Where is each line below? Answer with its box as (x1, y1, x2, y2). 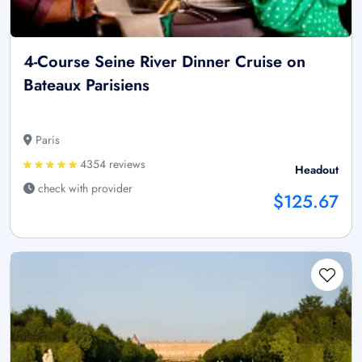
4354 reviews (77, 156, 145, 173)
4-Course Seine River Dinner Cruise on (23, 50, 305, 74)
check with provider (35, 180, 133, 197)
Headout (295, 162, 339, 179)
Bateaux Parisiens (23, 74, 149, 98)
